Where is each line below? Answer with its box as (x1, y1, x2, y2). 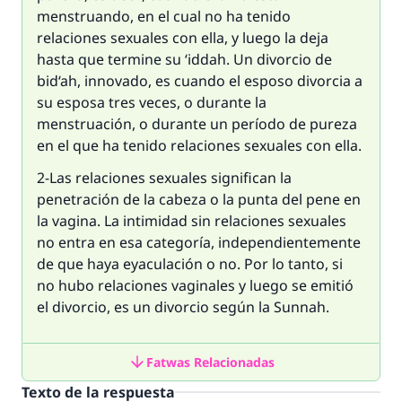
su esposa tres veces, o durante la (37, 92, 267, 112)
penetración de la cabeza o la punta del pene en (37, 189, 361, 209)
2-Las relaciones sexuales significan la (37, 168, 292, 188)
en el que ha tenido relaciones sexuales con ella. (37, 135, 362, 155)
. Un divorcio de (226, 49, 332, 69)
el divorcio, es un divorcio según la (37, 297, 274, 317)
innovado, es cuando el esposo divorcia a (84, 71, 363, 91)
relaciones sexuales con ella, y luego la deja (37, 28, 328, 48)
